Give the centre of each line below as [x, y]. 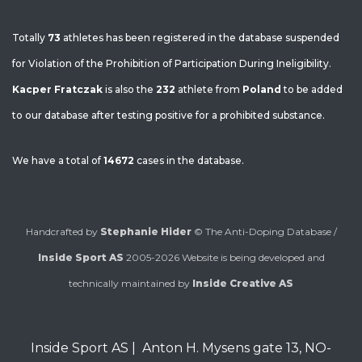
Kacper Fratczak [57, 89]
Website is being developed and [253, 257]
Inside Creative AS [243, 283]
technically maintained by [130, 283]
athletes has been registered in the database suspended [200, 38]
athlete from [209, 89]
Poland [262, 89]
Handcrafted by [63, 232]
